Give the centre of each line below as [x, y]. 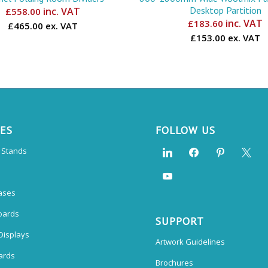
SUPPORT [180, 221]
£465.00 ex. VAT [42, 25]
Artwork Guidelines [191, 241]
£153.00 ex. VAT [226, 37]
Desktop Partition [225, 10]
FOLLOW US [186, 130]
